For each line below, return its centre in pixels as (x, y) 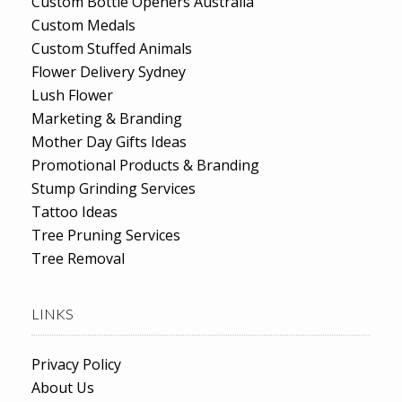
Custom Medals (83, 25)
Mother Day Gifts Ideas (109, 141)
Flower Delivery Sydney (109, 71)
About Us (63, 387)
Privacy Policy (76, 364)
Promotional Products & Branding (145, 165)
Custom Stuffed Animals (112, 48)
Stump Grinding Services (114, 188)
